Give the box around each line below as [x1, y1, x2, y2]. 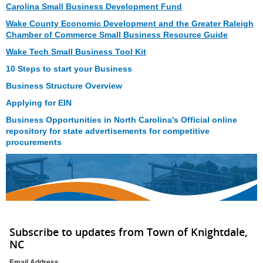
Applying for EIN [6, 97, 72, 107]
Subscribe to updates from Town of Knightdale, [9, 224, 248, 239]
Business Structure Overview [6, 80, 122, 90]
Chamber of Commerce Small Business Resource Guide [6, 29, 228, 39]
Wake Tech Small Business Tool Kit [6, 46, 146, 56]
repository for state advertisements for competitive [6, 126, 210, 136]
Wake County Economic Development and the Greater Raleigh [6, 18, 254, 28]
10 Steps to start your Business [6, 63, 132, 73]
